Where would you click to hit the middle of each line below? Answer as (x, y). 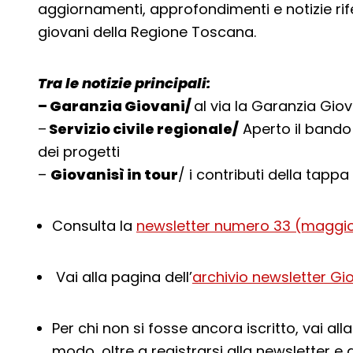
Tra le (60, 83)
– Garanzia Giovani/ (116, 106)
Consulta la (94, 226)
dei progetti (79, 152)
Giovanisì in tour (114, 175)
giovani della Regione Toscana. (147, 32)
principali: (173, 83)
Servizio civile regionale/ (143, 129)
